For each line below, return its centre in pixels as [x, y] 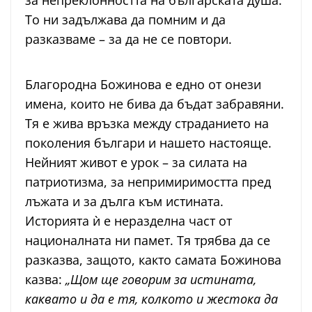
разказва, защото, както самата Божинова [153, 260]
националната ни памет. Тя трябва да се [148, 241]
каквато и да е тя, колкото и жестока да [151, 299]
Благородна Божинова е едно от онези [143, 85]
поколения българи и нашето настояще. [148, 143]
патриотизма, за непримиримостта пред [148, 182]
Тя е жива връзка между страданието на [147, 124]
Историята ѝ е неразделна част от [128, 221]
